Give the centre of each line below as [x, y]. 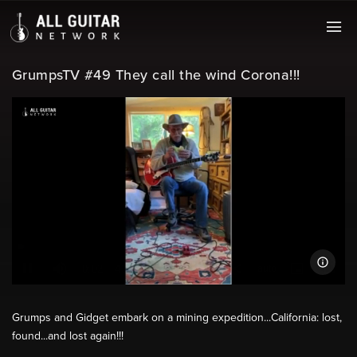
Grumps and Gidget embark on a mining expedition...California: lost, [177, 318]
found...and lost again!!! [68, 336]
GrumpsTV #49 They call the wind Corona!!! [156, 75]
